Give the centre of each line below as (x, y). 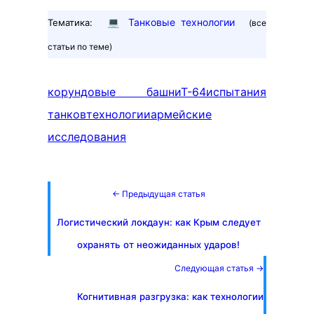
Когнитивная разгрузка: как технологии (170, 297)
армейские (181, 115)
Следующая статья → (219, 268)
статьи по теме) (80, 47)
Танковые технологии (181, 22)
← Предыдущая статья (158, 194)
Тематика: (70, 23)
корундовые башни (114, 92)
